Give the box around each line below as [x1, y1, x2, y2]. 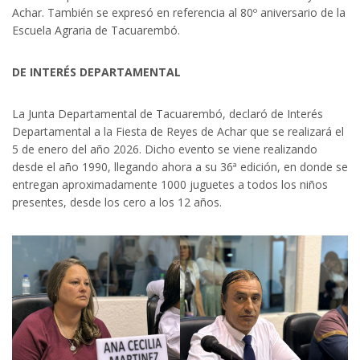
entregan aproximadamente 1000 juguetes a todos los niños [12, 176, 328, 192]
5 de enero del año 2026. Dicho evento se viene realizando [12, 141, 317, 157]
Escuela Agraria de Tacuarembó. [12, 22, 180, 38]
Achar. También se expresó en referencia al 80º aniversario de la [12, 4, 346, 20]
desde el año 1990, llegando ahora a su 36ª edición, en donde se [12, 158, 348, 174]
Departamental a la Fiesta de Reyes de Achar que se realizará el [12, 123, 344, 139]
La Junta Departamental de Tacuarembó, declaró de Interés [12, 105, 323, 121]
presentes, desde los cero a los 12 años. [12, 194, 222, 210]
